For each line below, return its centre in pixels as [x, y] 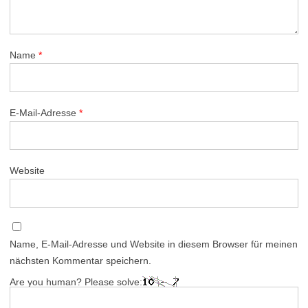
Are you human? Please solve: [76, 282]
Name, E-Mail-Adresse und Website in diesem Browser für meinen [154, 244]
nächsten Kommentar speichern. [80, 261]
